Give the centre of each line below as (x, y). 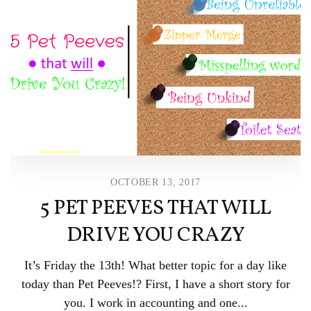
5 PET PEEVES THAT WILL (155, 208)
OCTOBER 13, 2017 (155, 182)
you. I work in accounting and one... (155, 302)
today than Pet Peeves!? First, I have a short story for (155, 284)
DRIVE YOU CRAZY (155, 235)
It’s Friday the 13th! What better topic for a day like (155, 265)
